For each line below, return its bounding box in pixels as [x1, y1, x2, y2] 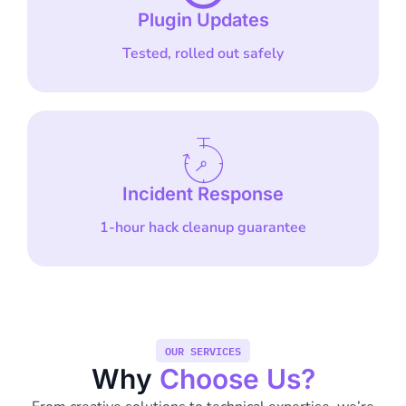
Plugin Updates [137, 9, 269, 32]
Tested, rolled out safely [122, 43, 284, 64]
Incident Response [122, 183, 284, 206]
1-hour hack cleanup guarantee [100, 217, 306, 238]
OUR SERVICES [165, 342, 241, 361]
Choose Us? [159, 362, 315, 396]
